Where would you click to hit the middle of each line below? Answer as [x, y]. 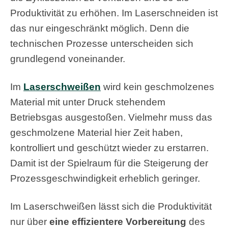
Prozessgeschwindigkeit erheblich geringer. [105, 178]
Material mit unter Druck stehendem [88, 102]
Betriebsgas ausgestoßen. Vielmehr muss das [111, 117]
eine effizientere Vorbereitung [118, 222]
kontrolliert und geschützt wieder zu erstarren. [109, 148]
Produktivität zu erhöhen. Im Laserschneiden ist [114, 13]
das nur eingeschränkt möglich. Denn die [100, 28]
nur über [30, 222]
